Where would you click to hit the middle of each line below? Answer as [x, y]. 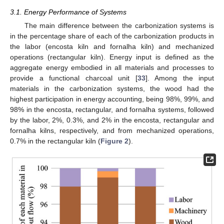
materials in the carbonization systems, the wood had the [112, 88]
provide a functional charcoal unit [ [74, 78]
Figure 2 [114, 141]
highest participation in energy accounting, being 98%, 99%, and [112, 99]
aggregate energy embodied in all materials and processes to [112, 67]
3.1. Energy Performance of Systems [68, 12]
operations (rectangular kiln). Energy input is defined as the [112, 57]
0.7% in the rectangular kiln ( [55, 141]
